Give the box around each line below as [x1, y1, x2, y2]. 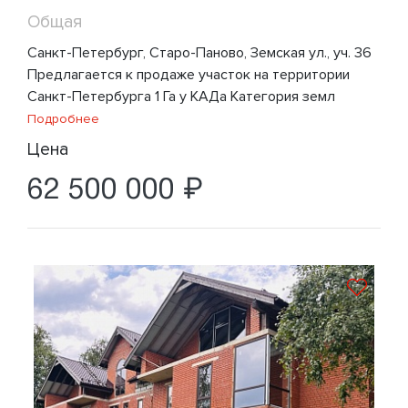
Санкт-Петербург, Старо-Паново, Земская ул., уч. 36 [27, 43, 372, 62]
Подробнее [27, 110, 99, 127]
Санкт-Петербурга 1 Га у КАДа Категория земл [27, 87, 335, 106]
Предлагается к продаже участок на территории [27, 65, 350, 84]
